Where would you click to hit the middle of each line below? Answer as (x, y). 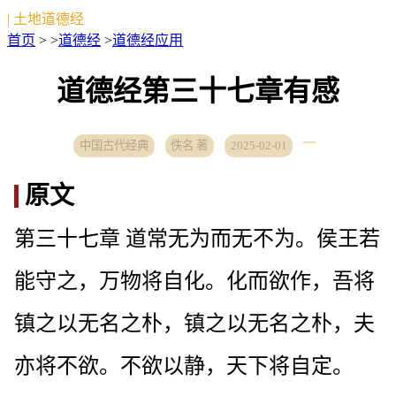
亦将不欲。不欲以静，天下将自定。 (184, 366)
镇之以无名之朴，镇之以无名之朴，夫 (194, 323)
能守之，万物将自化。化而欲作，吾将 (194, 281)
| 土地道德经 (46, 19)
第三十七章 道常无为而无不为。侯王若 (197, 238)
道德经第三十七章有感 (198, 91)
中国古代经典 (114, 145)
